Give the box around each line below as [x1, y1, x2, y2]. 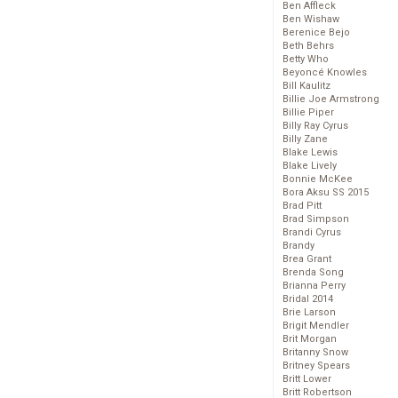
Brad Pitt [283, 200, 322, 212]
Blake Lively [283, 160, 337, 172]
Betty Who [283, 53, 329, 66]
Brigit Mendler [283, 320, 349, 332]
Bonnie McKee [283, 173, 353, 186]
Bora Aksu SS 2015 [283, 187, 369, 199]
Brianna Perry [283, 280, 346, 292]
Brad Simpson [283, 213, 349, 226]
